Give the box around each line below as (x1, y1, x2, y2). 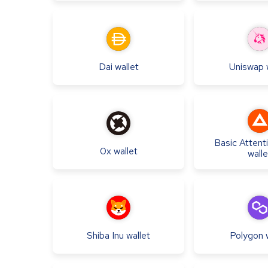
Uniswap (229, 60, 264, 73)
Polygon (230, 229, 263, 242)
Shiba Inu (87, 229, 124, 242)
